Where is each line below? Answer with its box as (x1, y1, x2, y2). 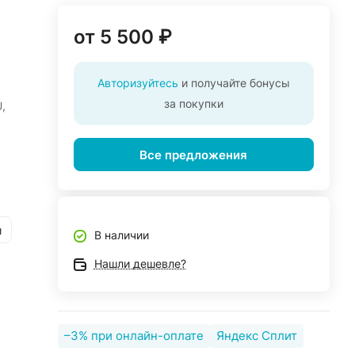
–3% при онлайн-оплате (63, 328, 204, 343)
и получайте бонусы (177, 76, 290, 90)
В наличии (94, 228, 149, 242)
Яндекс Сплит (216, 328, 297, 343)
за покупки (163, 97, 223, 110)
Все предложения (139, 147, 248, 162)
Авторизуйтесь (97, 76, 178, 90)
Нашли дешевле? (94, 257, 186, 270)
